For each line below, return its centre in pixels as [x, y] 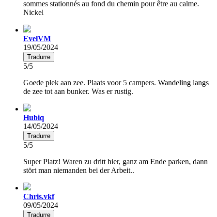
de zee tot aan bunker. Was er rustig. [78, 91]
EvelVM [37, 38]
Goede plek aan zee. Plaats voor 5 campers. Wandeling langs [116, 82]
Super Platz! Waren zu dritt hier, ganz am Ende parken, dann [116, 161]
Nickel [33, 12]
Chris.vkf [39, 196]
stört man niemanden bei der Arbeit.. [79, 170]
